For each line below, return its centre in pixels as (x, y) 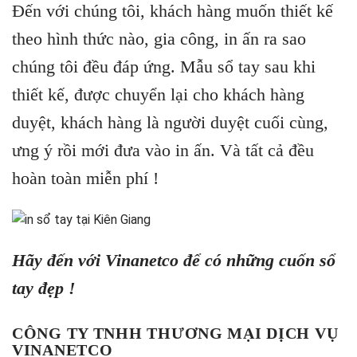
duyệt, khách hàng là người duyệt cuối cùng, (170, 123)
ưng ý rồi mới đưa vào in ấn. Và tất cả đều (163, 151)
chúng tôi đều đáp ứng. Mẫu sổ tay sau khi (164, 67)
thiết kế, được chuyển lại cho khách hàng (158, 95)
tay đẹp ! (44, 288)
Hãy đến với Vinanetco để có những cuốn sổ (174, 261)
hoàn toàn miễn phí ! (85, 178)
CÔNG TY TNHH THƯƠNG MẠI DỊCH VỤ (175, 333)
